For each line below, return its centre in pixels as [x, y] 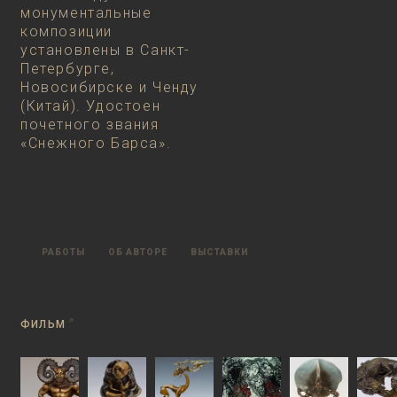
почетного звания [90, 125]
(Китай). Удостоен [91, 106]
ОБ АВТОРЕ [138, 252]
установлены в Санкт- [106, 50]
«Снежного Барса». [96, 143]
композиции [66, 31]
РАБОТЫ [63, 252]
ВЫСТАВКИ [220, 252]
